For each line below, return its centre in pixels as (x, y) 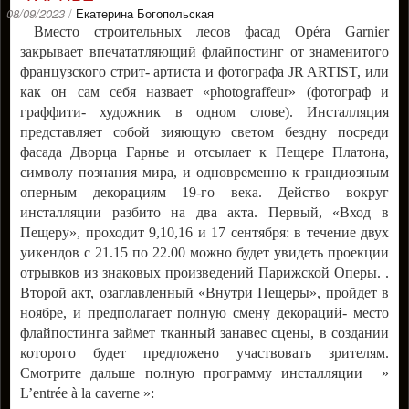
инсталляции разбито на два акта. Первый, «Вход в (204, 212)
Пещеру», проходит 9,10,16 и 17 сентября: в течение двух (204, 232)
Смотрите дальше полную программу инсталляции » (204, 373)
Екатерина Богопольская (145, 13)
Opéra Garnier (342, 31)
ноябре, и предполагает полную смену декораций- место (204, 313)
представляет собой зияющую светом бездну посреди (204, 132)
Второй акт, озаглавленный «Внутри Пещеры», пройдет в (204, 293)
